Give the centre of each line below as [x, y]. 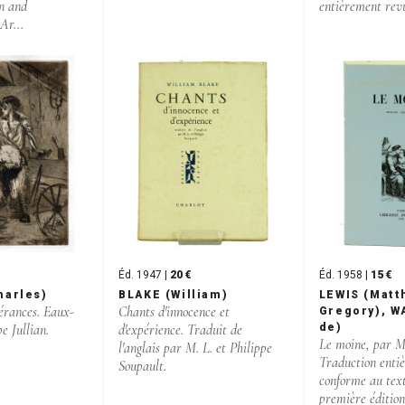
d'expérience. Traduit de [181, 330]
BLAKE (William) [174, 294]
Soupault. [143, 366]
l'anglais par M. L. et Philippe [196, 348]
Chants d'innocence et [174, 311]
